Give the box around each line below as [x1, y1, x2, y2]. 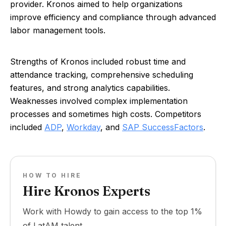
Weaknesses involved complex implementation [10, 96, 188, 106]
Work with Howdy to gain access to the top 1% [23, 206, 202, 216]
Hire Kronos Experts [23, 183, 150, 199]
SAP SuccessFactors [122, 122, 203, 132]
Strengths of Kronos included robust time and [10, 56, 186, 67]
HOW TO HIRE [23, 172, 82, 179]
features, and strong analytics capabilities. [10, 83, 170, 93]
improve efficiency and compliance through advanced [10, 12, 216, 22]
